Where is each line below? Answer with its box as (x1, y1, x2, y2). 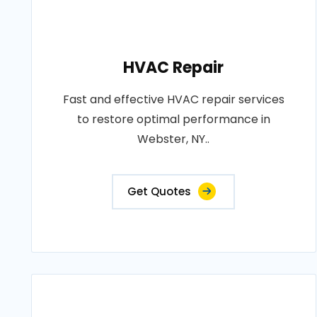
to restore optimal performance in (76, 111, 270, 127)
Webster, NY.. (137, 131, 210, 147)
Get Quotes (127, 184, 192, 199)
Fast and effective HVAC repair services (62, 91, 284, 108)
